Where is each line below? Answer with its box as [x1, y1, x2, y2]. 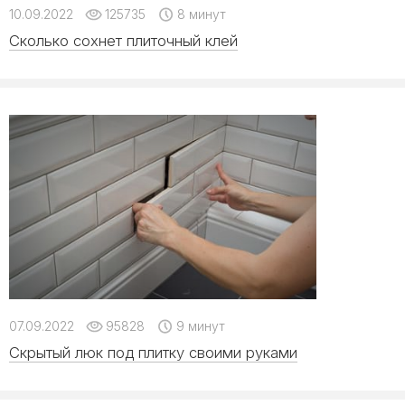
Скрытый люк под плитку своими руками [9, 344, 297, 362]
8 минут [174, 6, 226, 22]
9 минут [173, 318, 225, 334]
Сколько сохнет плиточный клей [9, 32, 238, 50]
